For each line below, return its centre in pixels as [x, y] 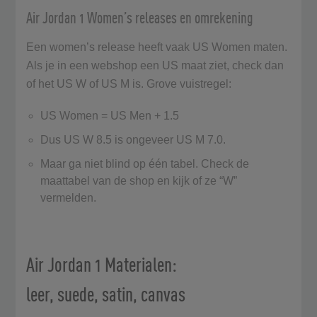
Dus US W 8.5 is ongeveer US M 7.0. [135, 139]
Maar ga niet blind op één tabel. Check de [145, 163]
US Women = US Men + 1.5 [111, 115]
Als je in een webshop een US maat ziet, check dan [155, 65]
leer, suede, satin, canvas [108, 294]
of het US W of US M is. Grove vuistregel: [131, 83]
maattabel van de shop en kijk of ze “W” [139, 180]
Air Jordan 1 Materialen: [102, 264]
